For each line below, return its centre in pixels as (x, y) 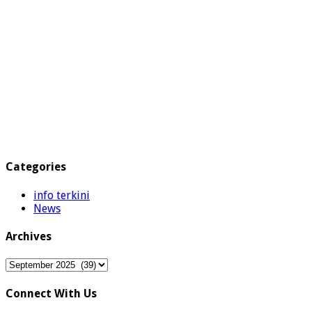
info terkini (62, 195)
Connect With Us (51, 293)
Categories (36, 167)
